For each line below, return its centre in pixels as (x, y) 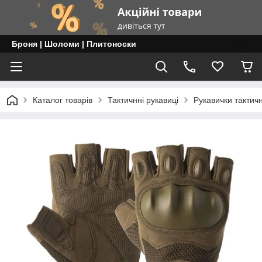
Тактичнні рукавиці (143, 100)
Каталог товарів (63, 100)
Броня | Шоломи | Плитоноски (74, 44)
